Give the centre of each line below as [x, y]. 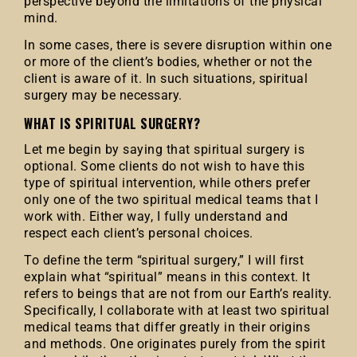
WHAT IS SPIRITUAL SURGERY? [112, 124]
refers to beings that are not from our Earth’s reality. [178, 294]
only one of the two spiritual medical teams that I [171, 200]
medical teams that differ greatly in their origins [167, 327]
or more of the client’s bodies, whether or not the [168, 62]
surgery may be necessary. [103, 95]
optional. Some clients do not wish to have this [165, 166]
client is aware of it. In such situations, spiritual [166, 78]
